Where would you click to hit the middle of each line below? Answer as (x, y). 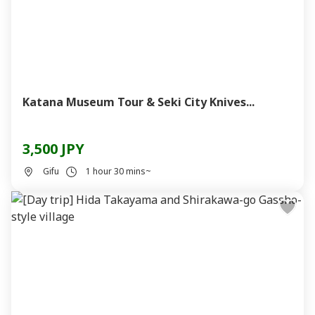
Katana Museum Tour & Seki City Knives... (139, 102)
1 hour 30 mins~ (118, 171)
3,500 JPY (53, 149)
